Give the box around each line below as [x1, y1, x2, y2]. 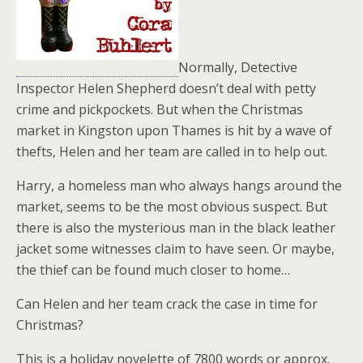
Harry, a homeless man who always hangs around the [16, 177, 342, 194]
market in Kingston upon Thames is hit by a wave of [16, 122, 332, 139]
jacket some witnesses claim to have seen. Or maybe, [16, 240, 335, 258]
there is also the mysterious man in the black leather [16, 219, 335, 237]
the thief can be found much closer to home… [16, 261, 290, 279]
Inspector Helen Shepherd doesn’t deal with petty [16, 79, 316, 97]
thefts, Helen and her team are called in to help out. [16, 143, 327, 160]
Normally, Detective [178, 58, 297, 76]
